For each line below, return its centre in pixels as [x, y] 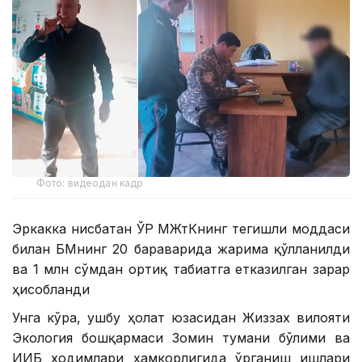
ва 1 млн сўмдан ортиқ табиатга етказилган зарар [181, 269]
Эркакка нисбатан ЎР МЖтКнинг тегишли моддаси [181, 229]
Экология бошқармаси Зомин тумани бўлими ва [181, 338]
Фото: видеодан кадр [90, 183]
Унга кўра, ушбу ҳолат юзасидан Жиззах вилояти [181, 318]
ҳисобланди [51, 290]
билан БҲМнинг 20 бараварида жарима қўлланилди [181, 249]
